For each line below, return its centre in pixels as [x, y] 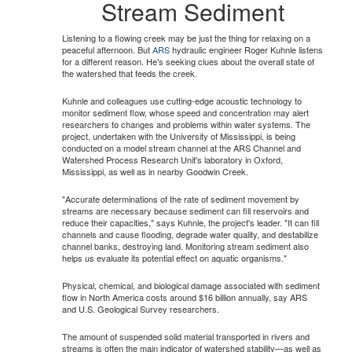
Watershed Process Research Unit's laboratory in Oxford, [172, 159]
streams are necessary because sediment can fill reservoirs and [185, 210]
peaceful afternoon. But [107, 49]
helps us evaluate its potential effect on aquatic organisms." [174, 257]
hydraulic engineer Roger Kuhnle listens [246, 49]
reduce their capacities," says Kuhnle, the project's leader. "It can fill [191, 222]
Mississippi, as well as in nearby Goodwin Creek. [155, 171]
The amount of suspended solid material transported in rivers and [186, 336]
